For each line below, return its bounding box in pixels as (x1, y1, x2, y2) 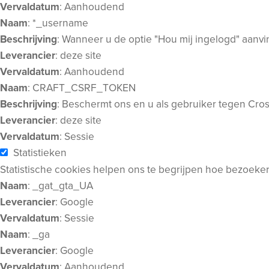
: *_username (28, 15, 88, 31)
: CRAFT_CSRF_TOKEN (28, 80, 136, 95)
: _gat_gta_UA (28, 178, 93, 193)
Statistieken (13, 145, 67, 160)
